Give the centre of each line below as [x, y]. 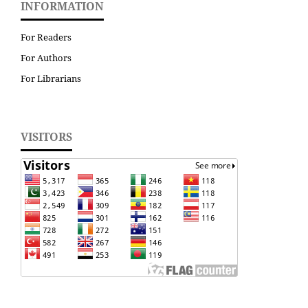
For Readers [46, 37]
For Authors [46, 58]
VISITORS [46, 137]
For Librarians [51, 79]
